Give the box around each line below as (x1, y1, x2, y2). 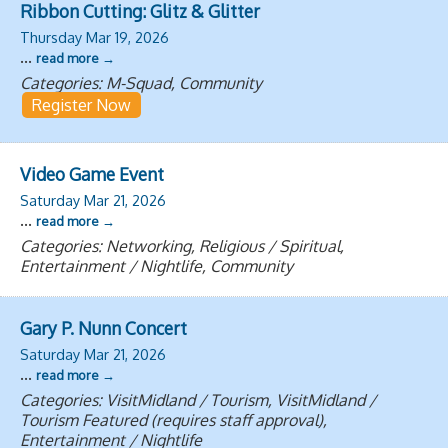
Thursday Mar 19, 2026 (20, 27, 169, 46)
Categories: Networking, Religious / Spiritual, (20, 235, 344, 256)
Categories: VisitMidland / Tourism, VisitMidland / (20, 389, 376, 410)
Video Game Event (20, 162, 164, 185)
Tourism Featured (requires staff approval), (20, 409, 327, 430)
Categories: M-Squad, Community (20, 72, 262, 93)
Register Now (32, 94, 131, 115)
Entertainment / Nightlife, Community (20, 255, 293, 276)
